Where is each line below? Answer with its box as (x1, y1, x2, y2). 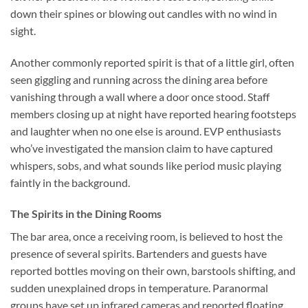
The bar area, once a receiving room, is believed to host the (10, 230, 283, 243)
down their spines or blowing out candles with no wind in (10, 6, 277, 20)
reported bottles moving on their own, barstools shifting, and (10, 264, 296, 278)
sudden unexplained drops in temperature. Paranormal (10, 281, 268, 295)
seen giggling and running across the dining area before (10, 72, 267, 86)
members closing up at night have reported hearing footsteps (10, 107, 296, 120)
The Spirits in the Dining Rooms (10, 207, 162, 221)
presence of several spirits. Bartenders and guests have (10, 247, 267, 261)
